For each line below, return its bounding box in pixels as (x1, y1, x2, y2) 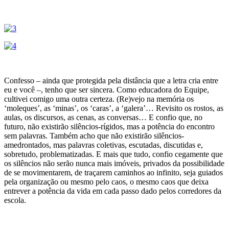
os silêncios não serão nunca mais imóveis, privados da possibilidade (4, 158, 224, 168)
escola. (4, 195, 26, 204)
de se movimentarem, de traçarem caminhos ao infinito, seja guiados (4, 168, 223, 177)
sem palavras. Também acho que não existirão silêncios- (4, 131, 184, 140)
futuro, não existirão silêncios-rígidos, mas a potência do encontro (4, 122, 215, 131)
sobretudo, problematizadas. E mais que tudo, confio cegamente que (4, 149, 223, 158)
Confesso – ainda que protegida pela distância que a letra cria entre (4, 76, 218, 85)
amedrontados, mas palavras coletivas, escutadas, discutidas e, (4, 140, 203, 149)
